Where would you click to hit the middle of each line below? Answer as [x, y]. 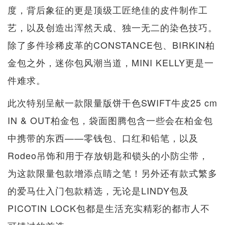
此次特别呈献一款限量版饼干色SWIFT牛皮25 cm [113, 103]
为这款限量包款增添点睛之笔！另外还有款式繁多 [113, 173]
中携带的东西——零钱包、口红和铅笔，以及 [103, 138]
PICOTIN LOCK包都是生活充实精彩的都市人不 [109, 208]
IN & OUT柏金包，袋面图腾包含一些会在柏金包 [110, 120]
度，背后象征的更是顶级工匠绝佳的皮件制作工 [108, 10]
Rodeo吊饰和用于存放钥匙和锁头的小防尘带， [108, 155]
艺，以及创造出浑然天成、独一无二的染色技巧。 [113, 27]
